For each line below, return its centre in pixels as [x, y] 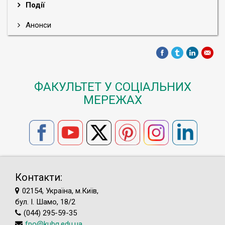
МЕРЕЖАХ [113, 100]
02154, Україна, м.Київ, [60, 191]
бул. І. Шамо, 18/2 [45, 202]
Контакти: [39, 177]
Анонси [37, 25]
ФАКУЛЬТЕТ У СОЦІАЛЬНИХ [113, 87]
